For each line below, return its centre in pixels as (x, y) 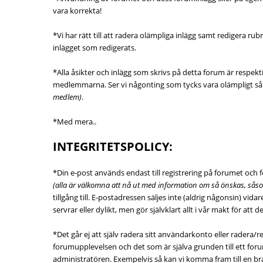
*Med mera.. (75, 122)
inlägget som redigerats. (95, 48)
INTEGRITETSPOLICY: (113, 146)
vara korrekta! (77, 11)
